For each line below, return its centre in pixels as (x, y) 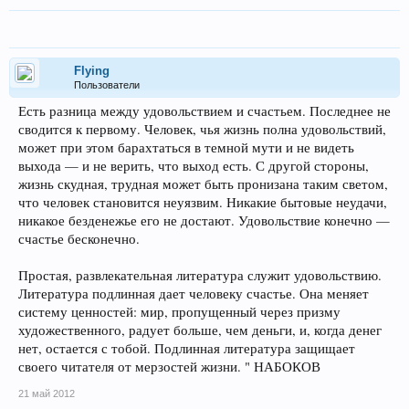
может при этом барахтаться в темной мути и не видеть (186, 147)
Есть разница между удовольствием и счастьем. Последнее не (204, 111)
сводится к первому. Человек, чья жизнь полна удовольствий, (202, 129)
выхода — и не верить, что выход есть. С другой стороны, (194, 166)
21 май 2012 (47, 393)
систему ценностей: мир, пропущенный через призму (179, 312)
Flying (92, 71)
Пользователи (107, 85)
